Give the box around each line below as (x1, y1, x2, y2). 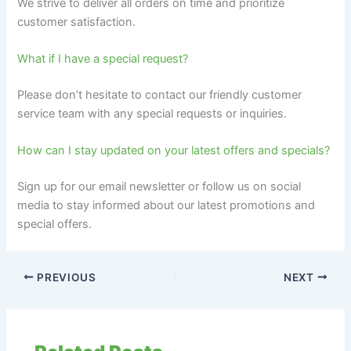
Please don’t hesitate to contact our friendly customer (17, 87, 302, 102)
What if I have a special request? (17, 51, 189, 66)
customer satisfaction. (17, 14, 136, 29)
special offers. (17, 216, 92, 231)
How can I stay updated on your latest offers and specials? (17, 143, 331, 158)
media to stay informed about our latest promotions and (17, 197, 316, 212)
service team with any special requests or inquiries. (17, 106, 288, 121)
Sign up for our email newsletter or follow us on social (17, 179, 302, 194)
